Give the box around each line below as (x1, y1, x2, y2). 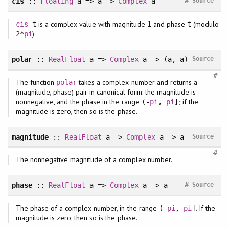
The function (15, 77, 56, 87)
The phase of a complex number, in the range (15, 203, 159, 213)
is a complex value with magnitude (36, 19, 147, 29)
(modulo (191, 19, 219, 29)
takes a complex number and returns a (77, 77, 198, 87)
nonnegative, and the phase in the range (15, 97, 142, 106)
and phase (151, 19, 187, 29)
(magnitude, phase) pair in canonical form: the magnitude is (15, 87, 196, 97)
